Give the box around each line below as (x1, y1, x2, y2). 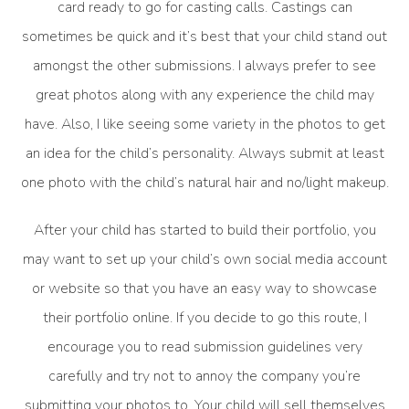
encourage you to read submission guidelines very (47, 337, 362, 358)
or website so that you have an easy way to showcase (32, 278, 377, 299)
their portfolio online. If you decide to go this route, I (42, 308, 367, 329)
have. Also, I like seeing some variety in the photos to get (24, 113, 385, 134)
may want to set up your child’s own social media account (22, 249, 387, 270)
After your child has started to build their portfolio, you (33, 220, 376, 241)
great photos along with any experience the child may (35, 84, 374, 105)
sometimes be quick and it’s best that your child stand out (22, 26, 387, 47)
